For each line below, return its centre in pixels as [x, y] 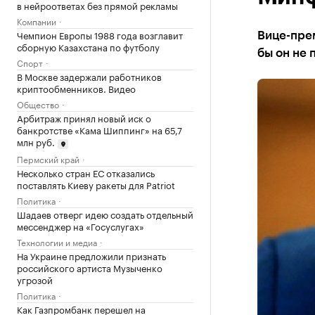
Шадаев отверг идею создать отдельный [105, 213]
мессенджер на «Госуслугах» [81, 225]
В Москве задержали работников [89, 76]
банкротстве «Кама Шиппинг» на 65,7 [99, 129]
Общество [38, 104]
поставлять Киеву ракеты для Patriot [96, 184]
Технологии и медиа [57, 241]
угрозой [35, 279]
